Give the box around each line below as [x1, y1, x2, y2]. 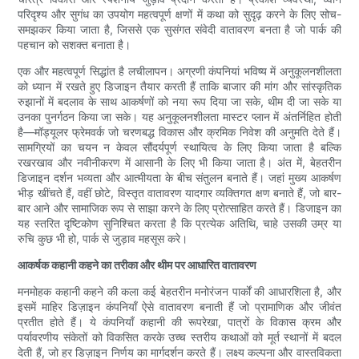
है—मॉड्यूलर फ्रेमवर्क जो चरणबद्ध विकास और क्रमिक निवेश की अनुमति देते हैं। [18, 125, 341, 139]
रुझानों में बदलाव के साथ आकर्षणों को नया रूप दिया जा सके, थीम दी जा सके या [18, 95, 341, 109]
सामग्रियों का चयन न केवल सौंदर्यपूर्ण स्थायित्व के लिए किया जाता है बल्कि [18, 140, 341, 155]
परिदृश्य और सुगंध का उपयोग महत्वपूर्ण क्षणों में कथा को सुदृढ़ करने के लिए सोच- [18, 7, 341, 22]
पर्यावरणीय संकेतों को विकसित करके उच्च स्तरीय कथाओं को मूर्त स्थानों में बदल [18, 330, 341, 345]
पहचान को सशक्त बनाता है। [18, 38, 131, 52]
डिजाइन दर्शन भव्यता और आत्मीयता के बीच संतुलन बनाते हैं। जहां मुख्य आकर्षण [18, 171, 341, 185]
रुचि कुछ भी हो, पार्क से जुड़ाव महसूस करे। [18, 232, 188, 246]
